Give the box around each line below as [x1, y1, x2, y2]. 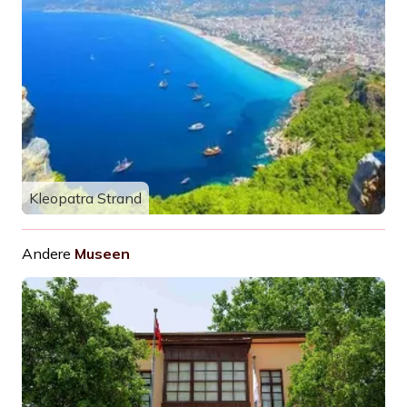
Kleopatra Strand [29, 189, 142, 207]
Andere [22, 244, 71, 263]
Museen [74, 244, 130, 263]
